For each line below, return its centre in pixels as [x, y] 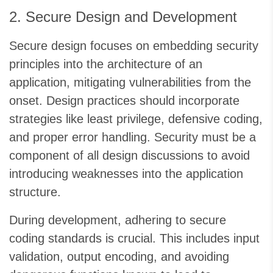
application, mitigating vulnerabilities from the [130, 83]
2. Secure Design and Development [123, 17]
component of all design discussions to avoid [129, 156]
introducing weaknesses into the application [126, 174]
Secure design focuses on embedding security [134, 46]
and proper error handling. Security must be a [133, 137]
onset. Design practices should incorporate [124, 101]
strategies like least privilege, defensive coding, [136, 119]
